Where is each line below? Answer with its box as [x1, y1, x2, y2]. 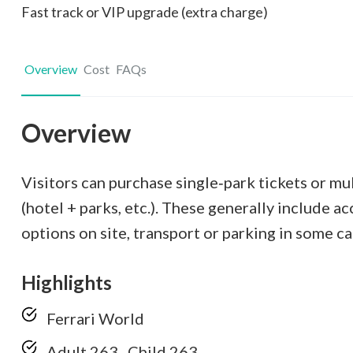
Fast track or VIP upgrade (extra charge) [21, 3, 268, 20]
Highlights [21, 271, 112, 294]
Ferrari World [46, 309, 144, 328]
